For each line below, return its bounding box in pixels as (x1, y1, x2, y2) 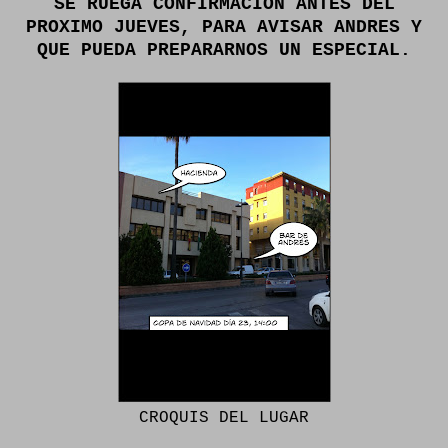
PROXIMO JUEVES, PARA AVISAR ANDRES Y (26, 17, 422, 37)
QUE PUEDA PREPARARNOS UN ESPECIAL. (37, 40, 411, 60)
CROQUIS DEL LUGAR (139, 409, 309, 427)
